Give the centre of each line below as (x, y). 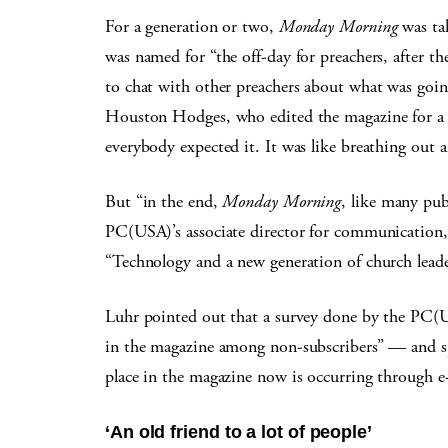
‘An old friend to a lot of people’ (238, 432)
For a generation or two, (192, 26)
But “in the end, (164, 201)
